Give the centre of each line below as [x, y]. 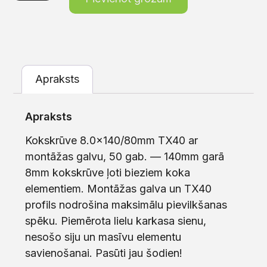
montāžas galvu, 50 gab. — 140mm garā [125, 157]
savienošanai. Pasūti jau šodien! [104, 253]
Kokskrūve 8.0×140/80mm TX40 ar [112, 141]
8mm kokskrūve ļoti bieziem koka [108, 173]
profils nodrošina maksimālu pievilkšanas [126, 205]
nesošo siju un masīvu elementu [103, 237]
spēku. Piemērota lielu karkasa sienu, [116, 221]
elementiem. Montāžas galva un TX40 [119, 189]
